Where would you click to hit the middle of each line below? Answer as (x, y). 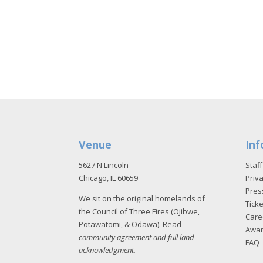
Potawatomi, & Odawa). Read (130, 224)
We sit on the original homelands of (142, 198)
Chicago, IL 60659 (109, 178)
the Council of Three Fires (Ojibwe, (139, 211)
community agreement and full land (137, 237)
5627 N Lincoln (104, 165)
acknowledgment (107, 250)
